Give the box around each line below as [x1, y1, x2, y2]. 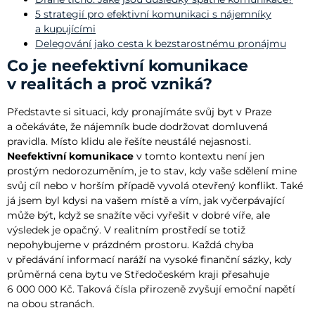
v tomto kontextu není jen [134, 149, 264, 162]
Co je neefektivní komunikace [7, 56, 248, 75]
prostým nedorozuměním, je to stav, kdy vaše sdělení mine [7, 164, 297, 177]
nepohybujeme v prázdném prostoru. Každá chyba [7, 238, 254, 251]
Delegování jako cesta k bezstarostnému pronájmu [35, 37, 286, 50]
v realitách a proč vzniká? [7, 74, 212, 94]
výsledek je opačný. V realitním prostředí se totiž [7, 223, 245, 236]
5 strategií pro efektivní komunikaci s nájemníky [35, 7, 271, 20]
